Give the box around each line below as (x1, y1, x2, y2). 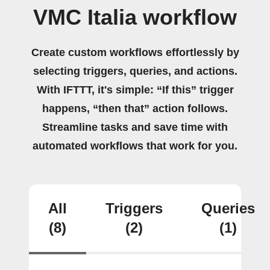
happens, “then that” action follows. (42, 102, 228, 115)
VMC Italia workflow (33, 5, 237, 30)
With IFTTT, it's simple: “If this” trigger (36, 84, 234, 96)
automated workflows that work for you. (33, 140, 237, 152)
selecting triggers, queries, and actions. (33, 65, 237, 77)
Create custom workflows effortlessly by (31, 46, 239, 58)
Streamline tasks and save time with (42, 121, 228, 133)
